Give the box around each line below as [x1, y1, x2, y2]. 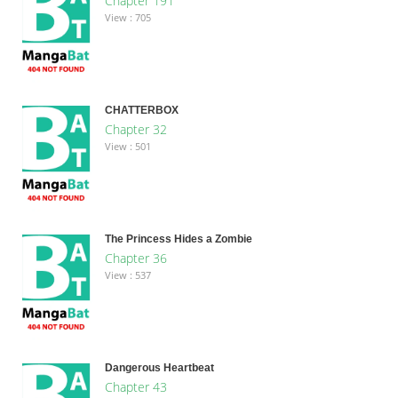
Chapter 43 [104, 378, 167, 395]
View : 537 [104, 267, 151, 282]
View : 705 [104, 10, 151, 24]
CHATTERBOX [104, 103, 179, 116]
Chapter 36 [104, 249, 167, 267]
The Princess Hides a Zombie [104, 232, 252, 245]
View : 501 [104, 139, 151, 153]
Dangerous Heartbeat [104, 361, 214, 374]
